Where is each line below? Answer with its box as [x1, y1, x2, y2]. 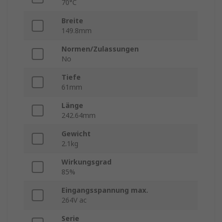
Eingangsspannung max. [61, 185, 148, 195]
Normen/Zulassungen [61, 44, 139, 54]
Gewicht [61, 129, 91, 139]
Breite [61, 16, 83, 26]
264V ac [61, 195, 87, 205]
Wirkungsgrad [61, 157, 111, 167]
